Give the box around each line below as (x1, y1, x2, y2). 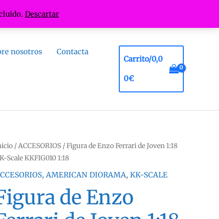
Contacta (57, 47, 88, 56)
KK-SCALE (130, 170, 168, 179)
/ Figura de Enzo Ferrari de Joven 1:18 (61, 141, 178, 150)
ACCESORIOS (18, 141, 62, 150)
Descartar (24, 9, 59, 19)
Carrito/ (124, 54, 152, 64)
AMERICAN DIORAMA (46, 170, 127, 179)
